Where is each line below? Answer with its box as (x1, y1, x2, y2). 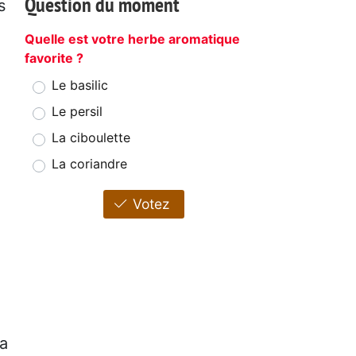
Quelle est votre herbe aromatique (25, 31, 240, 48)
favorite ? (25, 50, 83, 67)
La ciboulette (52, 130, 130, 146)
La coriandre (52, 156, 127, 172)
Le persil (52, 103, 103, 120)
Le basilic (52, 77, 108, 94)
